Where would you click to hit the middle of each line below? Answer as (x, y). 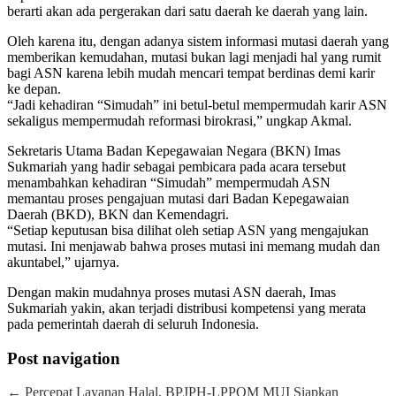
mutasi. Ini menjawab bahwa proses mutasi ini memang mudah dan (194, 246)
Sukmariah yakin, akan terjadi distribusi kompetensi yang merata (187, 308)
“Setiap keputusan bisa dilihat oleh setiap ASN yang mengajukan (188, 230)
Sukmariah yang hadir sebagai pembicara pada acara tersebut (176, 167)
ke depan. (34, 89)
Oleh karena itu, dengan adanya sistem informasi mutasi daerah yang (198, 41)
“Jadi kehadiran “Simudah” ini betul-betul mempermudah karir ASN (197, 105)
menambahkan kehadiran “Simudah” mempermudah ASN (169, 183)
